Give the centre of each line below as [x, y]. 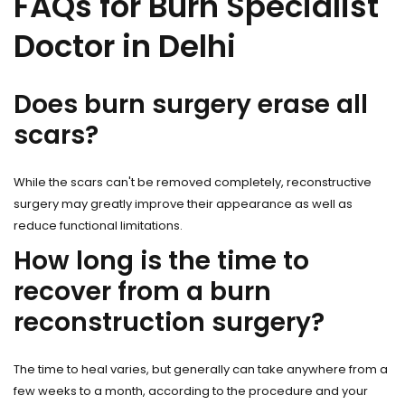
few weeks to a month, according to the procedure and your [191, 391]
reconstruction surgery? [169, 322]
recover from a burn [142, 292]
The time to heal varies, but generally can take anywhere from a [201, 369]
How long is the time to [161, 261]
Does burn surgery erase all [191, 104]
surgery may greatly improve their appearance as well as [183, 204]
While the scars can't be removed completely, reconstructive [193, 182]
